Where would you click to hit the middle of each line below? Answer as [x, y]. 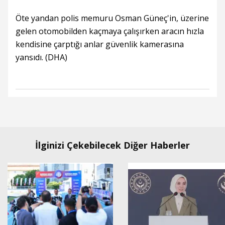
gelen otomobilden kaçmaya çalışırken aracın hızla [110, 31]
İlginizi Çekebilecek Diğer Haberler [113, 145]
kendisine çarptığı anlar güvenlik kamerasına [100, 44]
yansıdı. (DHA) [41, 57]
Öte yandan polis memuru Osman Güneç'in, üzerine [112, 18]
